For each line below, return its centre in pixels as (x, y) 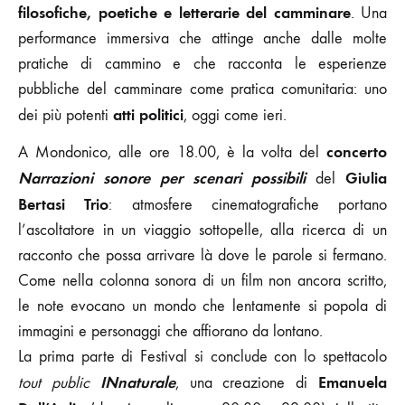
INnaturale (137, 382)
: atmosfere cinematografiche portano (248, 204)
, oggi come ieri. (235, 115)
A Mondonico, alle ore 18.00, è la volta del (172, 152)
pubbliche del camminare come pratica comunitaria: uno (202, 89)
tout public (54, 382)
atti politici (148, 114)
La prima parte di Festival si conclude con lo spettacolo (202, 356)
